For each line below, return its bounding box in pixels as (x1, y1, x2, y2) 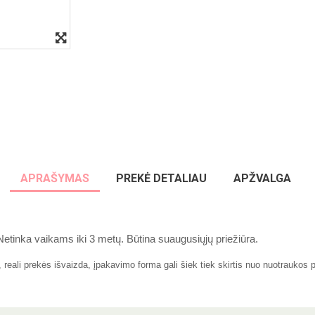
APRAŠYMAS (20, 172, 89, 185)
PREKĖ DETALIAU (116, 172, 207, 185)
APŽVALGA (233, 172, 291, 185)
